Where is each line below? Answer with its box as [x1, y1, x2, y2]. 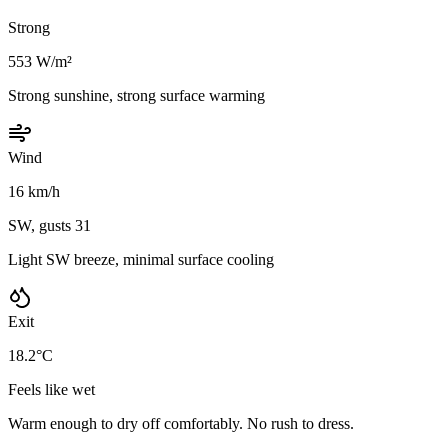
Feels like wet [8, 380, 95, 398]
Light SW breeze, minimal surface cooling [8, 250, 274, 268]
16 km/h [8, 182, 60, 200]
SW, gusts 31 [8, 216, 91, 234]
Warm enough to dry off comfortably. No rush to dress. [8, 414, 354, 432]
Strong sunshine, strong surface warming [8, 86, 265, 104]
